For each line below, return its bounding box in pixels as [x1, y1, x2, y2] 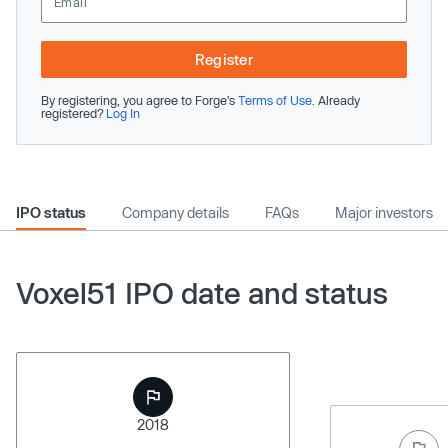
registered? [41, 105, 106, 120]
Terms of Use [238, 92, 312, 107]
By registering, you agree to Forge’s [41, 92, 238, 107]
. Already [312, 92, 360, 107]
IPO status [16, 203, 86, 221]
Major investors [335, 203, 433, 221]
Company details [122, 203, 229, 221]
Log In [106, 105, 140, 120]
